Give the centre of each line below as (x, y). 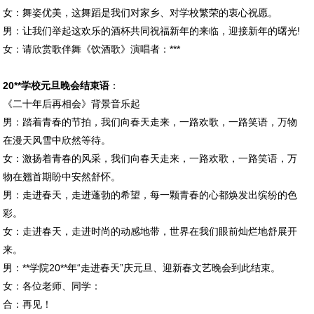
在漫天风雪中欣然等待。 (57, 140)
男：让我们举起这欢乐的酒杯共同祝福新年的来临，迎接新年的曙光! (152, 30)
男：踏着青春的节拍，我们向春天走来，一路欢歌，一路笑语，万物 (150, 122)
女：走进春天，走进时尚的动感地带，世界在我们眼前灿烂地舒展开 (150, 231)
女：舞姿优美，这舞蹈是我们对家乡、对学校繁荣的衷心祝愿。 (141, 12)
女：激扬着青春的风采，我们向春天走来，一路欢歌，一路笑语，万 (150, 158)
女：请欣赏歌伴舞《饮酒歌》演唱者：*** (92, 49)
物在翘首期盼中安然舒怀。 (62, 176)
